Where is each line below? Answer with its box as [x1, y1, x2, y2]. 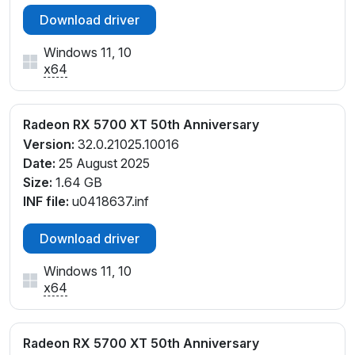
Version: [23, 136, 74, 152]
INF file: [23, 193, 69, 209]
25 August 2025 [55, 155, 150, 171]
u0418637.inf [69, 193, 149, 209]
